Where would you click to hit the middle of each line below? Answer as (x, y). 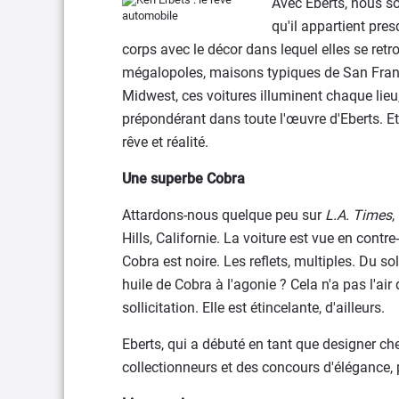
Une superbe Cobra (183, 178)
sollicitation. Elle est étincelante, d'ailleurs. (253, 307)
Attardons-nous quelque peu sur (224, 215)
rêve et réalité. (165, 142)
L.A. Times (358, 215)
